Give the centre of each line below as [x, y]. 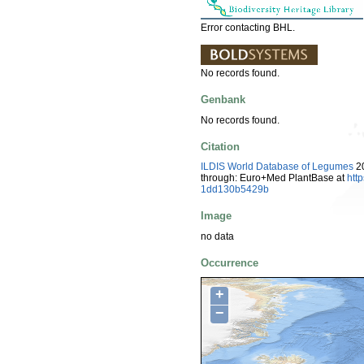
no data [217, 236]
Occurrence [230, 262]
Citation [220, 146]
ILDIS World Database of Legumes [277, 167]
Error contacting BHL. [248, 27]
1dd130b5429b [235, 190]
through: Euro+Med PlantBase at [274, 178]
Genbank [223, 100]
